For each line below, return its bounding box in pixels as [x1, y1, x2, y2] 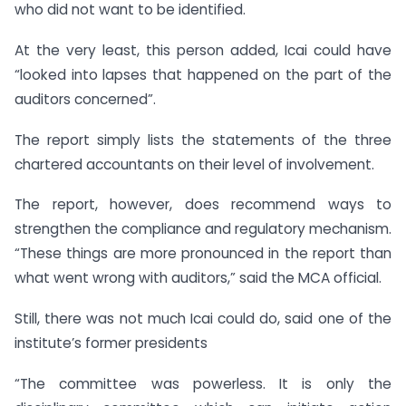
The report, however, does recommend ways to [14, 195, 391, 215]
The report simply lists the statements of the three [14, 130, 391, 150]
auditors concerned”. [14, 89, 156, 109]
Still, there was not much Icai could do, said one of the [14, 309, 391, 329]
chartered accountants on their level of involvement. [14, 154, 374, 174]
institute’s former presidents [14, 333, 208, 353]
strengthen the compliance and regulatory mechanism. [14, 219, 391, 239]
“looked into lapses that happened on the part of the [14, 64, 391, 84]
